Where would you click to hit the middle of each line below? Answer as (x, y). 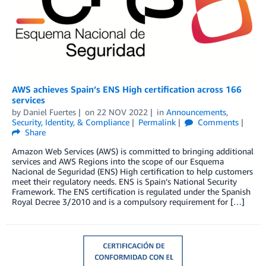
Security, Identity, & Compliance (71, 122)
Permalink (157, 122)
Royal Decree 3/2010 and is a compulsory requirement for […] (128, 201)
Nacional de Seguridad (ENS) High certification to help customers (132, 171)
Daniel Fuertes (50, 112)
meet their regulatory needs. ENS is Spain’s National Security (124, 181)
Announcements (196, 112)
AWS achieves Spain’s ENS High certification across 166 (127, 89)
